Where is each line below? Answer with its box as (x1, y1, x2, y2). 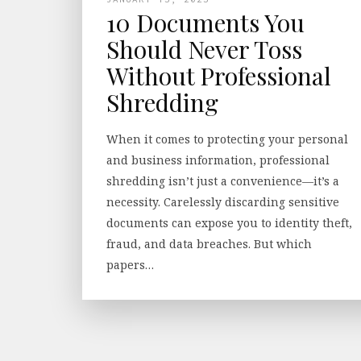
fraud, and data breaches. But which (106, 236, 312, 251)
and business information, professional (106, 152, 330, 168)
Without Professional (106, 60, 331, 92)
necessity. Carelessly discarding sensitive (106, 194, 339, 210)
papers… (106, 257, 154, 272)
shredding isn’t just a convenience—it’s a (106, 173, 339, 189)
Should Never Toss (106, 33, 302, 65)
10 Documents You (106, 6, 305, 39)
